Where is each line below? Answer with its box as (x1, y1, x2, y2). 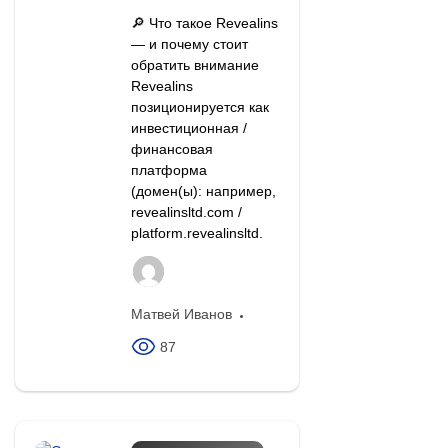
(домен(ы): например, (130, 183, 276, 200)
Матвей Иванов (130, 306, 232, 323)
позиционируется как (130, 99, 269, 116)
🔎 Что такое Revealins (130, 15, 278, 32)
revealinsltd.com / (130, 204, 242, 221)
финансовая (130, 141, 213, 158)
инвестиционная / (130, 120, 247, 137)
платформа (130, 162, 207, 179)
